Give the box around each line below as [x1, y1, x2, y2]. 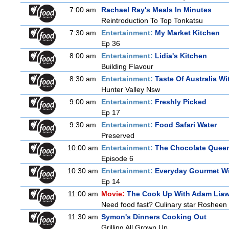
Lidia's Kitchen [155, 52, 207, 60]
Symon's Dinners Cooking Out [101, 213, 207, 221]
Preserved [101, 131, 134, 140]
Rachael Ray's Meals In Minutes [101, 6, 212, 14]
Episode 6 [101, 154, 133, 163]
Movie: [101, 190, 127, 198]
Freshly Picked [155, 98, 207, 106]
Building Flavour [101, 62, 153, 71]
